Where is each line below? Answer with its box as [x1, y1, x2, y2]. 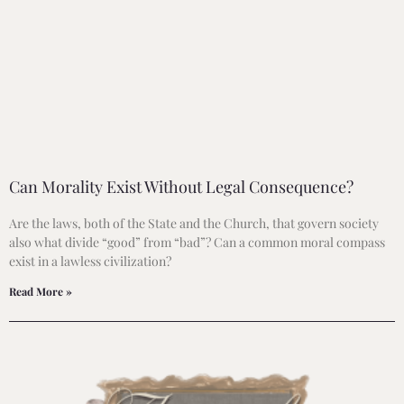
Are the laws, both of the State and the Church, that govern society [9, 214, 379, 232]
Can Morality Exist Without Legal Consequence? [9, 175, 353, 197]
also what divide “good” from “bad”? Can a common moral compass [9, 233, 385, 251]
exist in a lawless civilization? [9, 252, 171, 270]
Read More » [9, 283, 72, 298]
